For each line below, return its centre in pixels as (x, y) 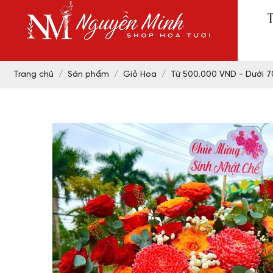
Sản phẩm (88, 75)
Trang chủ (34, 75)
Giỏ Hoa (140, 75)
